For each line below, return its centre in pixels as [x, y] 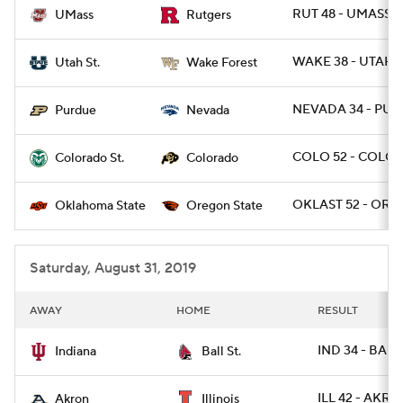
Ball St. [221, 352]
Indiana [76, 352]
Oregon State [224, 206]
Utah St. [77, 63]
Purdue [76, 111]
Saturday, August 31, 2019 [113, 268]
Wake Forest [222, 63]
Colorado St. [90, 158]
